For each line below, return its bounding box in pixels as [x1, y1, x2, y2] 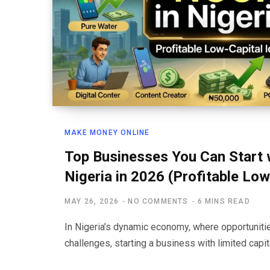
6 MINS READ [197, 197, 250, 206]
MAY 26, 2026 [64, 197, 119, 206]
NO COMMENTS [128, 197, 189, 206]
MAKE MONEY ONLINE [64, 128, 150, 137]
